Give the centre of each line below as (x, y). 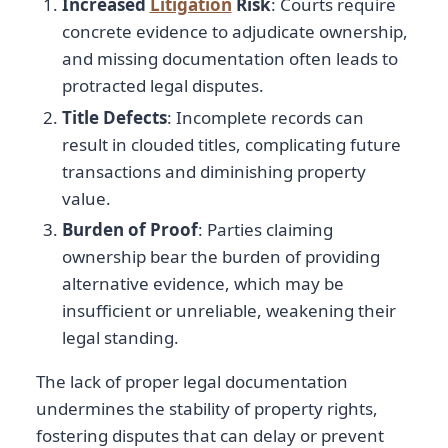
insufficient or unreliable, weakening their (228, 310)
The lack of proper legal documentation (192, 381)
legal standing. (120, 337)
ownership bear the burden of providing (220, 256)
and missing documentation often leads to (229, 59)
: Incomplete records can (265, 117)
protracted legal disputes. (162, 86)
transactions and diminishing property (213, 171)
